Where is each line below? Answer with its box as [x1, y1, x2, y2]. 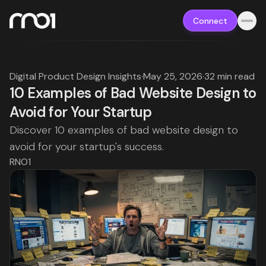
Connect [193, 15, 227, 26]
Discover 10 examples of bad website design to [9, 123, 238, 137]
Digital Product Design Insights [9, 70, 141, 83]
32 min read [204, 70, 255, 83]
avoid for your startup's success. [9, 140, 164, 154]
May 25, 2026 [143, 70, 202, 83]
